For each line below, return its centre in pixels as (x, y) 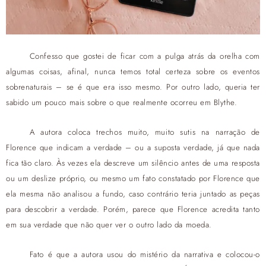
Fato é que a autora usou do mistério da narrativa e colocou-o (145, 255)
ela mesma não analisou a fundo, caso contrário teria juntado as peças (133, 194)
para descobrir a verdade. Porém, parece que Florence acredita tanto (133, 210)
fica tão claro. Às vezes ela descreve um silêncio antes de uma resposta (133, 163)
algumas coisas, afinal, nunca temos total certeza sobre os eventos (133, 72)
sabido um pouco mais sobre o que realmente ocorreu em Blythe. (122, 103)
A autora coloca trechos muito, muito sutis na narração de (145, 132)
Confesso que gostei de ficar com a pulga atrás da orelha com (145, 56)
